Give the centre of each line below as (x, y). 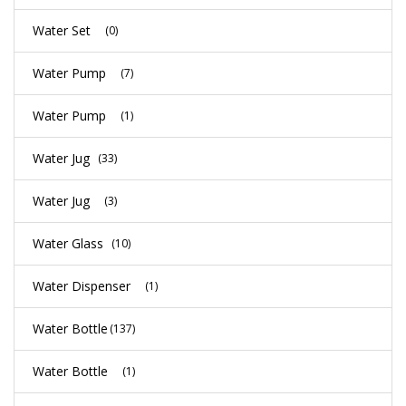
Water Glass (68, 243)
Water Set (62, 30)
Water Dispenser (82, 285)
